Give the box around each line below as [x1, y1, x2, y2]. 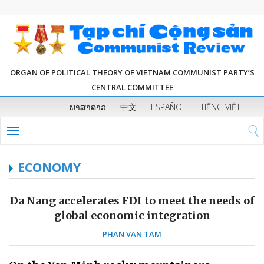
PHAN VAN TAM [103, 229, 161, 240]
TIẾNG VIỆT [200, 101, 240, 113]
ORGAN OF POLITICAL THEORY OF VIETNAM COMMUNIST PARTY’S [9, 67, 255, 78]
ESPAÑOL [151, 101, 186, 113]
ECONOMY [18, 159, 81, 176]
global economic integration [54, 209, 210, 223]
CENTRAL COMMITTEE [91, 82, 173, 93]
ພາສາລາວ [70, 101, 106, 113]
